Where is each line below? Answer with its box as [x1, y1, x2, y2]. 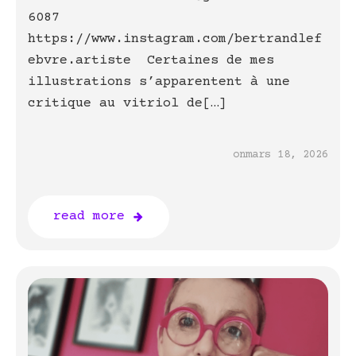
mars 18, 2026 [246, 149, 328, 161]
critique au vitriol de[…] [28, 96, 226, 111]
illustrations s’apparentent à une [28, 75, 290, 90]
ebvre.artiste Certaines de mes [28, 53, 274, 68]
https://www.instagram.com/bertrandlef [28, 32, 322, 47]
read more [53, 209, 125, 224]
